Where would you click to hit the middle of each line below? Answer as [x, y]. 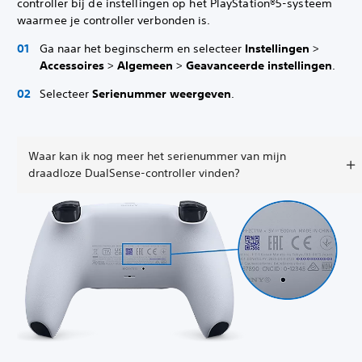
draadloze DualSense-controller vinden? [134, 173]
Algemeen [145, 65]
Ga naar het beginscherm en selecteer [142, 48]
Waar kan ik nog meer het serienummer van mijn [157, 156]
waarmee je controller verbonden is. [114, 20]
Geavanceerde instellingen [259, 65]
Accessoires [72, 65]
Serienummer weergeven [162, 94]
